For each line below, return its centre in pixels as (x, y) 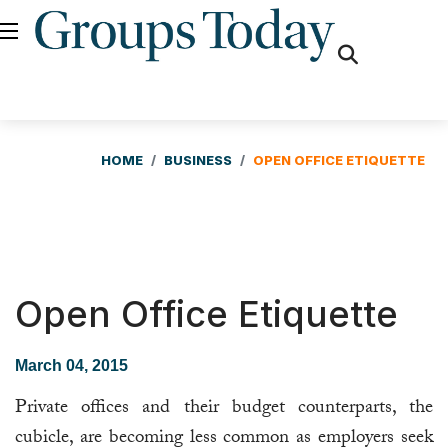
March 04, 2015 (71, 365)
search (387, 116)
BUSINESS (198, 160)
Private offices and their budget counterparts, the (224, 409)
